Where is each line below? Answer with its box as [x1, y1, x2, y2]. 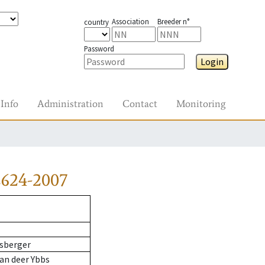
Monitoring [176, 97, 225, 110]
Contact [122, 97, 157, 110]
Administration [37, 97, 104, 110]
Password [83, 44, 114, 53]
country [83, 17, 109, 27]
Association [111, 17, 149, 26]
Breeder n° [157, 17, 189, 26]
